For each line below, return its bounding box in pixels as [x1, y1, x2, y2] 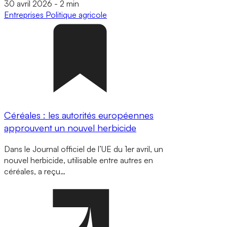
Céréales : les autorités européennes [4, 109, 154, 121]
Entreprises [4, 10, 46, 20]
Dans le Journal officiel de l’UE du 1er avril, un [4, 143, 163, 154]
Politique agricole [46, 10, 107, 20]
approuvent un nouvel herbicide [4, 122, 136, 133]
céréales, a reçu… [4, 166, 65, 176]
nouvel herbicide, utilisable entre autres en [4, 155, 153, 165]
